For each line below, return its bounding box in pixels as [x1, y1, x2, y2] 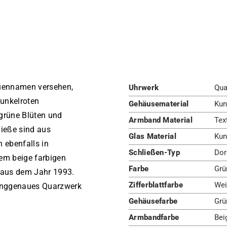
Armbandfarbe [129, 213, 179, 222]
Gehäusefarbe [129, 197, 178, 206]
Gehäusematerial [129, 99, 189, 108]
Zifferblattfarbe [129, 180, 183, 190]
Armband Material [129, 116, 193, 125]
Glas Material [129, 132, 176, 141]
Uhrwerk [129, 83, 159, 92]
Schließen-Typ [129, 148, 180, 157]
